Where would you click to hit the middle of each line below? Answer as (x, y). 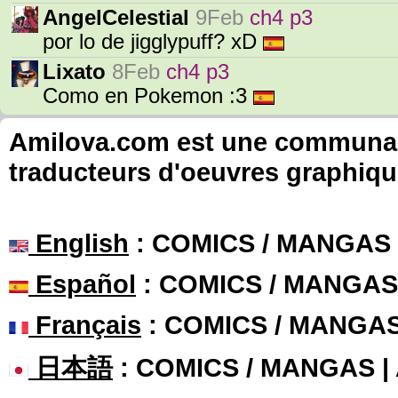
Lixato (74, 72)
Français (85, 325)
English (79, 243)
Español (82, 284)
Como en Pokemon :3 (148, 96)
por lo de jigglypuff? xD (153, 42)
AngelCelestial (116, 18)
